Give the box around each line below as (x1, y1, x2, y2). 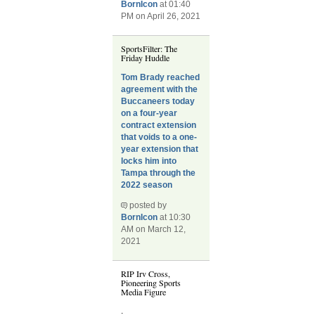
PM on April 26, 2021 (121, 11, 201, 22)
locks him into (121, 155, 177, 166)
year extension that (121, 143, 199, 154)
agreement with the (121, 84, 198, 94)
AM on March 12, (121, 224, 186, 234)
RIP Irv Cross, (121, 268, 171, 280)
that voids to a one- (121, 131, 198, 142)
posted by (127, 200, 167, 210)
